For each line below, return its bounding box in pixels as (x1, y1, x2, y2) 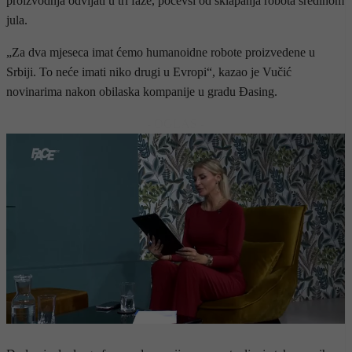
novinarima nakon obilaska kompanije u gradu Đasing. (6, 84, 277, 98)
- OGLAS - (147, 116, 204, 130)
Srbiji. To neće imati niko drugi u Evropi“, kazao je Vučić (6, 64, 291, 79)
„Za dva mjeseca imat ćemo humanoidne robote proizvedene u (6, 45, 315, 59)
